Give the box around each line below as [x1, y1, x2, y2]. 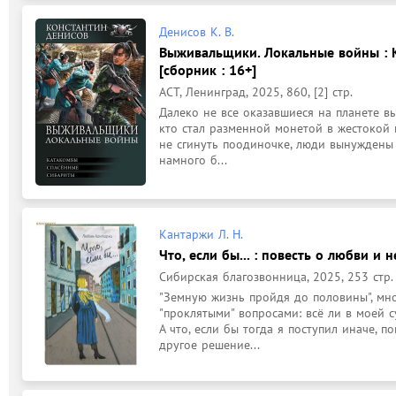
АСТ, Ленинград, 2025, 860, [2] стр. [159, 83, 353, 100]
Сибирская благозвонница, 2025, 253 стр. [159, 268, 393, 285]
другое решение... [159, 336, 260, 353]
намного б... [159, 151, 227, 168]
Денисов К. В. [159, 23, 234, 40]
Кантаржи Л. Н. [159, 225, 243, 242]
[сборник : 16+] [159, 60, 256, 79]
